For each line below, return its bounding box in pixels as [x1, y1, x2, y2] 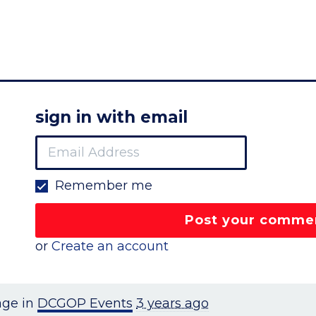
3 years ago [136, 296, 209, 312]
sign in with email [35, 107, 188, 128]
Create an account [51, 238, 169, 255]
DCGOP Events [37, 296, 133, 312]
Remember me [51, 177, 153, 193]
